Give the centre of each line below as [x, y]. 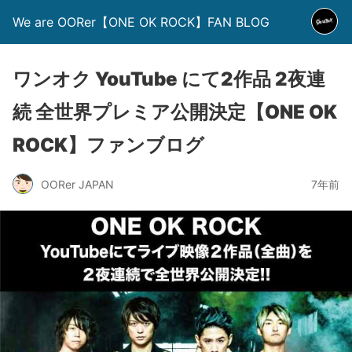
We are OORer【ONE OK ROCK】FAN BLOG [141, 22]
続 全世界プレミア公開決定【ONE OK [175, 112]
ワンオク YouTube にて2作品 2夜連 [169, 79]
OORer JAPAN [77, 184]
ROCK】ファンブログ [108, 145]
